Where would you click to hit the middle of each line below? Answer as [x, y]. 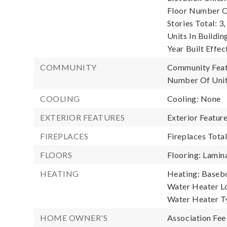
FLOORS [56, 155]
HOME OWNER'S [74, 218]
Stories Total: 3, [196, 23]
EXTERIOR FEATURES [83, 117]
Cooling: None [194, 99]
